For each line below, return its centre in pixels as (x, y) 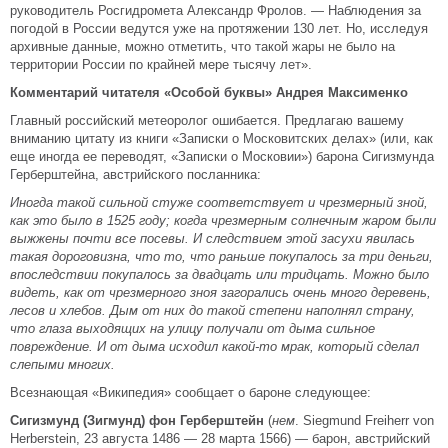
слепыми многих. (62, 364)
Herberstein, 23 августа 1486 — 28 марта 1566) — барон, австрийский (220, 438)
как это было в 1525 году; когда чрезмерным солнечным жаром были (223, 220)
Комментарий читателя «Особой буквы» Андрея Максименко (209, 92)
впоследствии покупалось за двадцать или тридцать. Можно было (219, 274)
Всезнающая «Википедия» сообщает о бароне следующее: (190, 392)
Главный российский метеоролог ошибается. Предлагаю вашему (207, 120)
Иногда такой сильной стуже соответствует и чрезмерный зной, (219, 202)
